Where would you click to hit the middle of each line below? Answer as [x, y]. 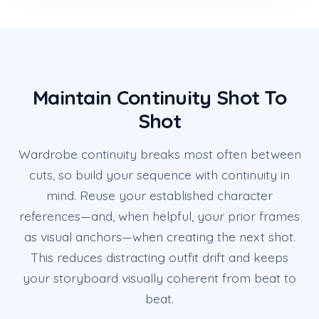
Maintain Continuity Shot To [159, 98]
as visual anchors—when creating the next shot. [159, 237]
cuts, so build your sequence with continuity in [159, 175]
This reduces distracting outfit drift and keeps [159, 257]
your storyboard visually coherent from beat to [159, 278]
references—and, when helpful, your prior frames [159, 216]
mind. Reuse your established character [159, 195]
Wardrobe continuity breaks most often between [159, 154]
